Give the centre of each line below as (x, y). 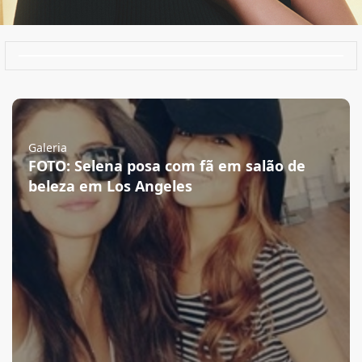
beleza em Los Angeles (110, 186)
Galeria (48, 147)
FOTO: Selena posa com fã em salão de (167, 166)
